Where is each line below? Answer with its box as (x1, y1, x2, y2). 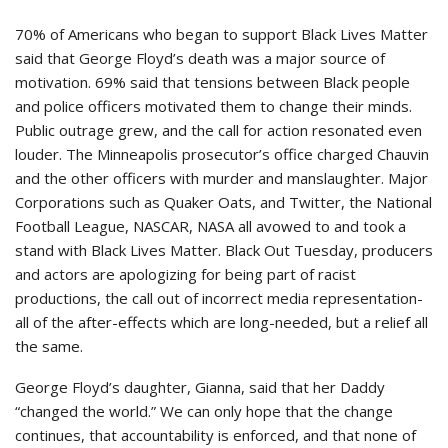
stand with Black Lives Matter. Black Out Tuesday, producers (15, 240, 433, 261)
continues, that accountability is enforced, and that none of (15, 425, 416, 446)
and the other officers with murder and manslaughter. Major (15, 168, 428, 189)
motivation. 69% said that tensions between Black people (15, 72, 410, 93)
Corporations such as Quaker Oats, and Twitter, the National (15, 192, 432, 213)
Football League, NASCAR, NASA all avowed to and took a (15, 216, 406, 237)
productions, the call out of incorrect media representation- (15, 288, 423, 309)
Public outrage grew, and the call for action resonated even (15, 120, 422, 141)
